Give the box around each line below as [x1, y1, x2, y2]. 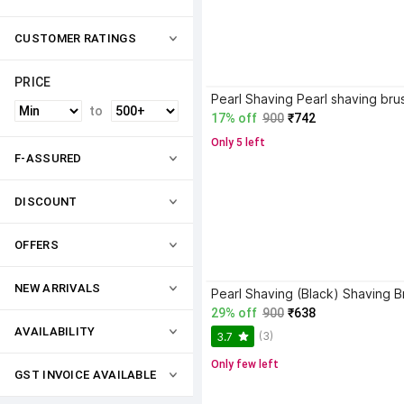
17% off [211, 111, 257, 125]
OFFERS [14, 238, 59, 252]
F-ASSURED [14, 151, 82, 165]
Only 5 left [211, 136, 265, 149]
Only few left [211, 358, 279, 371]
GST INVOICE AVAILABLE [14, 368, 157, 381]
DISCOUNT [14, 195, 78, 208]
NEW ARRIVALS [14, 281, 101, 295]
